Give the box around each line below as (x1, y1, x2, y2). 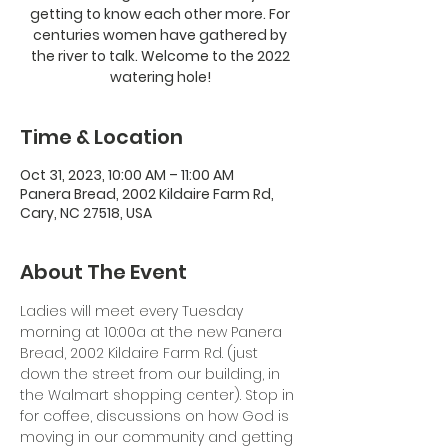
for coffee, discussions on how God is (20, 406, 293, 426)
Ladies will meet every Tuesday (20, 301, 247, 321)
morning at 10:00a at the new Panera (20, 322, 286, 342)
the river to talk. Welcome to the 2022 (30, 46, 290, 66)
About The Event (20, 258, 187, 286)
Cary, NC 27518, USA (20, 203, 152, 223)
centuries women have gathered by (33, 25, 287, 45)
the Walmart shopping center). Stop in (20, 385, 298, 405)
